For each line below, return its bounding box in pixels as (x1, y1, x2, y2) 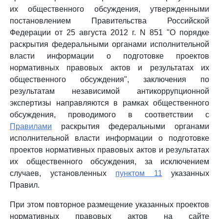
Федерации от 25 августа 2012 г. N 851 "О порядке (10, 28, 209, 37)
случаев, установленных (10, 169, 115, 177)
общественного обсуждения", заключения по (10, 75, 209, 84)
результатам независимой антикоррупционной (10, 87, 209, 95)
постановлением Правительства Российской (10, 17, 209, 25)
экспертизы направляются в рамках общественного (10, 99, 209, 107)
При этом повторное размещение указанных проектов (10, 200, 209, 209)
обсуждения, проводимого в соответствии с (10, 110, 209, 119)
